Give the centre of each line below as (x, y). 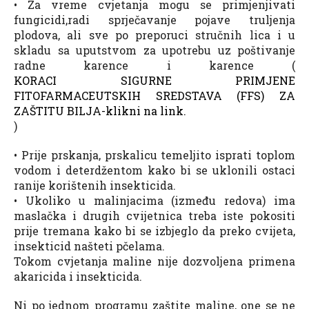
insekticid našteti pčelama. (89, 246)
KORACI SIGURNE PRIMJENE (154, 80)
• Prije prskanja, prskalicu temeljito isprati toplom (154, 154)
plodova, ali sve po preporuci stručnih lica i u (154, 34)
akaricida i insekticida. (78, 276)
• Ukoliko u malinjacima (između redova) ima (154, 200)
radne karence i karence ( (154, 65)
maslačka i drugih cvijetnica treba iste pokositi (154, 215)
